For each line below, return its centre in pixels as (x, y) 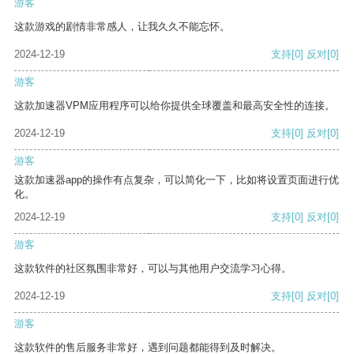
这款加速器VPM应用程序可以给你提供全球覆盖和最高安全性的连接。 (175, 106)
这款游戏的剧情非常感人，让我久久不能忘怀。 (122, 27)
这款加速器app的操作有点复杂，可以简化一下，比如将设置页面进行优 (177, 180)
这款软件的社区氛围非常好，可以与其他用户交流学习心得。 (153, 269)
